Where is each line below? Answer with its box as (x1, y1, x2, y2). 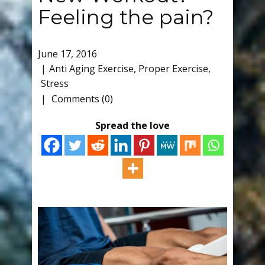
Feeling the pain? (38, 5, 214, 30)
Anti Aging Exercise (49, 62, 134, 76)
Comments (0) (49, 92, 113, 106)
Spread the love (95, 119, 170, 132)
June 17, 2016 (38, 47, 97, 61)
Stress (41, 77, 69, 91)
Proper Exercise (138, 62, 208, 76)
